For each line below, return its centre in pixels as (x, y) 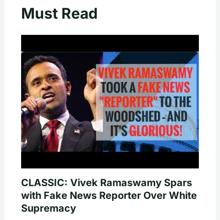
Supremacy (48, 208)
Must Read (59, 13)
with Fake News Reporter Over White (109, 195)
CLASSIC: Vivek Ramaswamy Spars (106, 182)
